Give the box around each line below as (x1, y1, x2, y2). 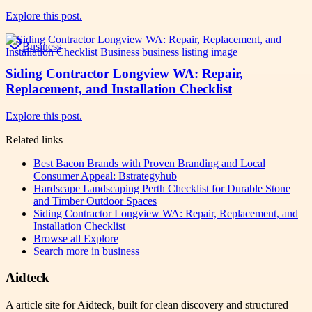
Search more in (33, 244, 102, 257)
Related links (6, 133, 63, 146)
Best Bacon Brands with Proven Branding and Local (33, 157, 265, 169)
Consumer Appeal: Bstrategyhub (33, 169, 177, 182)
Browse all (33, 232, 84, 244)
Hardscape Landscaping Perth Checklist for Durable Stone (33, 182, 290, 194)
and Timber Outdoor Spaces (33, 194, 157, 207)
